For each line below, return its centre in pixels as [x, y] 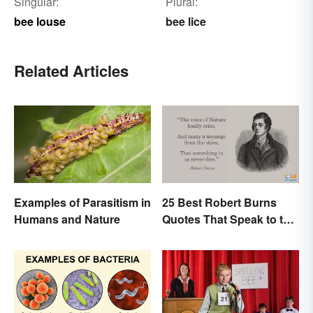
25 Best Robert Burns [219, 202]
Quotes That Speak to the [229, 219]
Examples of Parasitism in [82, 202]
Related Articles [71, 71]
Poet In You [192, 235]
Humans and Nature [67, 219]
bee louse [40, 22]
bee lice [185, 22]
